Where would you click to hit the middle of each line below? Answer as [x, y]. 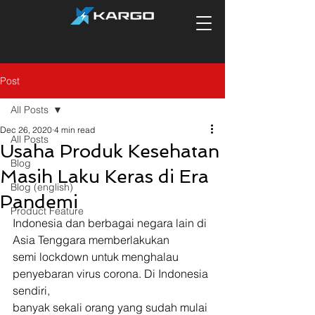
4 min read [75, 130]
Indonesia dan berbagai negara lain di [111, 223]
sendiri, [31, 290]
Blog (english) [42, 187]
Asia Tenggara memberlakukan [91, 240]
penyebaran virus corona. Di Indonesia [112, 274]
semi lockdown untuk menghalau [97, 257]
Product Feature [47, 211]
